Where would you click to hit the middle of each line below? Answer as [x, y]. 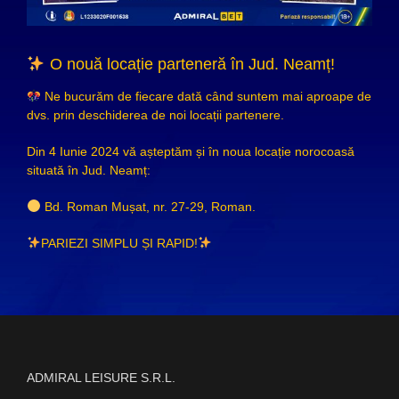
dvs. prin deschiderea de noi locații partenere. [155, 115]
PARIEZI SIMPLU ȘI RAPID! [119, 244]
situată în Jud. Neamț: [88, 171]
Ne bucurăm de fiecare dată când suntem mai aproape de [206, 97]
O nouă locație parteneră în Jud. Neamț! [190, 64]
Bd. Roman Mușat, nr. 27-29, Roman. [148, 207]
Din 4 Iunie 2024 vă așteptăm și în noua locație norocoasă [190, 152]
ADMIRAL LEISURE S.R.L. [101, 378]
